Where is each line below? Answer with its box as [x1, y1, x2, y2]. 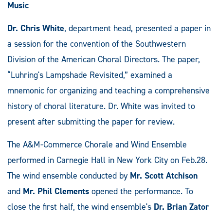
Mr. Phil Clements [23, 185, 89, 197]
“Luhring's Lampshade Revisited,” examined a [7, 69, 172, 81]
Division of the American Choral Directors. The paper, [7, 53, 200, 65]
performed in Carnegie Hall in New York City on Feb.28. [7, 154, 207, 166]
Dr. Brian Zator [154, 200, 209, 213]
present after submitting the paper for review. [7, 115, 175, 127]
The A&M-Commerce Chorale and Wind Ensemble [7, 138, 187, 150]
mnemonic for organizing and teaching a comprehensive [7, 84, 210, 96]
